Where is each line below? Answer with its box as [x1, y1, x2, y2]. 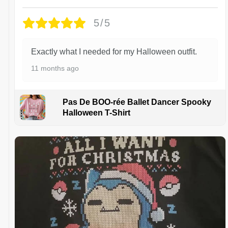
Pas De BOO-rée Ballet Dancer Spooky [62, 97, 211, 106]
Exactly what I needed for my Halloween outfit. [31, 47, 197, 56]
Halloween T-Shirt [62, 108, 130, 117]
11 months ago [31, 64, 79, 72]
